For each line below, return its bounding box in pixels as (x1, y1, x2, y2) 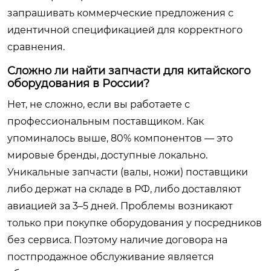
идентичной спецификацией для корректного (7, 24, 243, 36)
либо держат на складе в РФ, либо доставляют (7, 183, 241, 195)
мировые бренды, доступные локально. (7, 149, 207, 161)
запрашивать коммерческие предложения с (7, 7, 233, 19)
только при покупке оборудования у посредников (7, 217, 262, 229)
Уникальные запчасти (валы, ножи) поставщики (7, 166, 248, 178)
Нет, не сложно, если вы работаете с (7, 99, 190, 110)
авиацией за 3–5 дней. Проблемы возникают (7, 200, 233, 212)
